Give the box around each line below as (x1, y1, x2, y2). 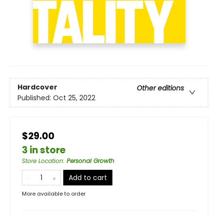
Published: (18, 92, 53, 103)
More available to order (22, 190, 86, 198)
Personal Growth (67, 157, 114, 165)
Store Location (22, 157, 63, 165)
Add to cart (69, 173, 107, 183)
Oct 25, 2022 (53, 92, 95, 103)
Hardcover (18, 82, 57, 92)
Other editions (137, 83, 184, 93)
